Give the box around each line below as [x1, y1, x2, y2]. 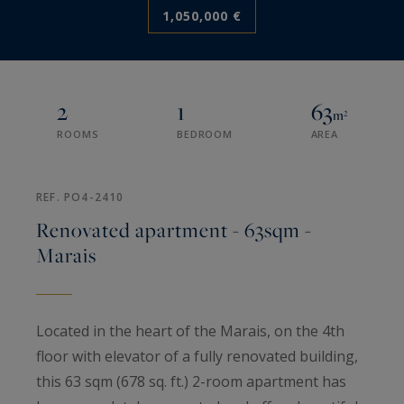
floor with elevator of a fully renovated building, [36, 346, 358, 367]
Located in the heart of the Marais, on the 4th [36, 321, 344, 342]
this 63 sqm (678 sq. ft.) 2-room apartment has [36, 372, 346, 392]
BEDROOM [177, 127, 233, 142]
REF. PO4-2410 [36, 189, 124, 206]
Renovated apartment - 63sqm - [36, 216, 312, 245]
